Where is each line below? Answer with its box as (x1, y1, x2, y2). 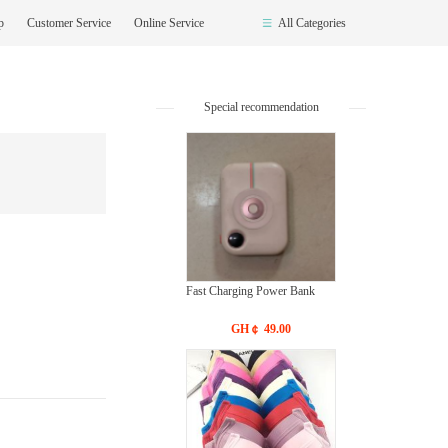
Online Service (134, 16, 204, 30)
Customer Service (27, 16, 114, 30)
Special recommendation (203, 100, 319, 114)
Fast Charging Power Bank (186, 284, 315, 298)
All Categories (278, 16, 346, 30)
